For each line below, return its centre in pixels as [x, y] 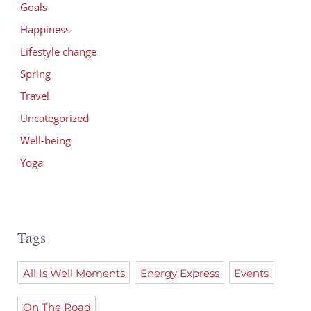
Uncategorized [54, 118]
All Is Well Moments [74, 273]
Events [252, 273]
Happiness [45, 29]
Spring [35, 73]
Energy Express [179, 273]
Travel [34, 95]
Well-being [45, 140]
